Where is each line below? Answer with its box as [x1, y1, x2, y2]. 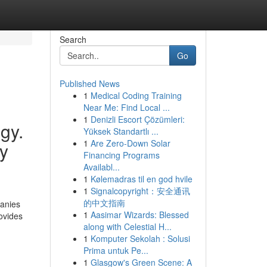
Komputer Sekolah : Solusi [90, 232, 190, 244]
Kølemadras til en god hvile [90, 173, 193, 185]
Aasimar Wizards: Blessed [90, 209, 189, 221]
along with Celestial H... [83, 221, 172, 232]
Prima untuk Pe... [83, 244, 148, 256]
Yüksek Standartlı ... [83, 125, 159, 137]
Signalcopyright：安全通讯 [90, 185, 190, 197]
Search [59, 33, 86, 45]
